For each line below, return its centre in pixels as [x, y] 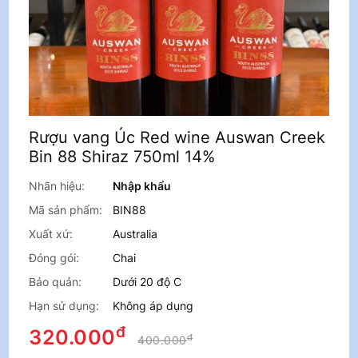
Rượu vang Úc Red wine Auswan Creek [177, 138]
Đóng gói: [54, 258]
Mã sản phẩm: [66, 210]
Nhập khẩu [142, 186]
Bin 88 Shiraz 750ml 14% [122, 157]
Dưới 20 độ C [147, 282]
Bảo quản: [56, 282]
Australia [135, 234]
